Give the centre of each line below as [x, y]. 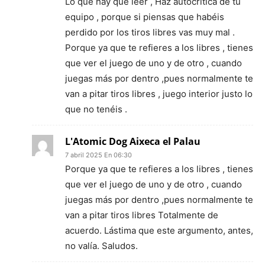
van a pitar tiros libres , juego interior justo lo [159, 93]
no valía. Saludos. [101, 245]
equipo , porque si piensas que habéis [145, 17]
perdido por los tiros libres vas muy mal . [150, 32]
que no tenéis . [96, 109]
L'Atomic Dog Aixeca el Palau [133, 141]
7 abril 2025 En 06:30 [98, 155]
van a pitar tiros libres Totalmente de [142, 215]
